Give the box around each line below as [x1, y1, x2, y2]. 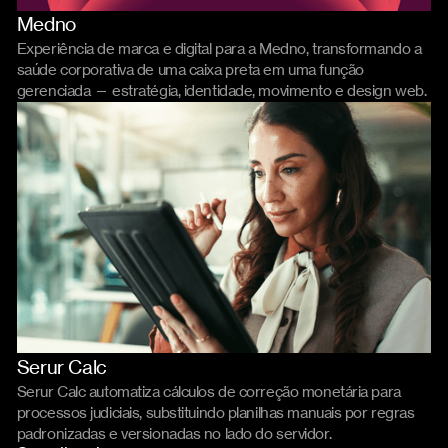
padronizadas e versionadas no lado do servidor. [16, 424, 332, 443]
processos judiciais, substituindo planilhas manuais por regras [16, 403, 415, 422]
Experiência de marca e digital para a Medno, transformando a [16, 40, 422, 59]
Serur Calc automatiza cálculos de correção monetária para [16, 382, 401, 401]
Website [367, 15, 424, 34]
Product [304, 358, 360, 377]
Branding [290, 15, 354, 34]
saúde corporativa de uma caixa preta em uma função [16, 61, 364, 80]
